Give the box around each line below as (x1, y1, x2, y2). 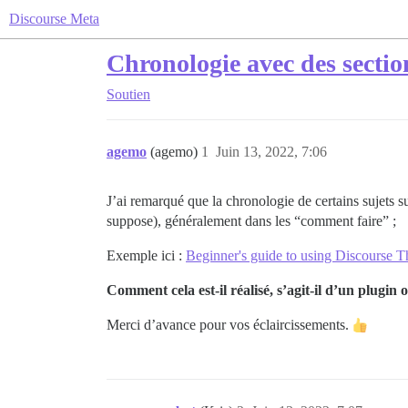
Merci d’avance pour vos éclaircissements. (107, 317, 352, 332)
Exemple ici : (107, 248, 186, 263)
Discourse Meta (9, 11, 99, 26)
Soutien (107, 87, 150, 102)
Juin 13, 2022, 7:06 (216, 144, 327, 159)
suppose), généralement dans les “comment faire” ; (107, 213, 396, 229)
